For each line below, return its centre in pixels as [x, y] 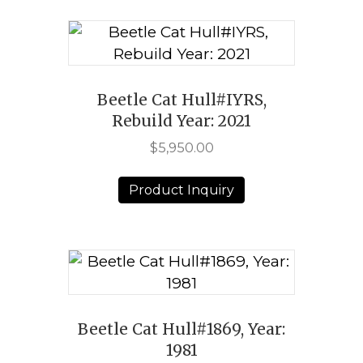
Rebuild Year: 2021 [181, 120]
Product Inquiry [181, 190]
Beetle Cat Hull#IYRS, [181, 99]
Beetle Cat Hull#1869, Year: [181, 329]
